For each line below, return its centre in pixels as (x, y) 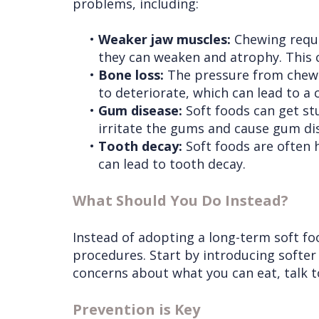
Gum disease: (140, 111)
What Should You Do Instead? (181, 201)
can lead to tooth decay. (172, 164)
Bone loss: (131, 75)
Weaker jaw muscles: (164, 40)
